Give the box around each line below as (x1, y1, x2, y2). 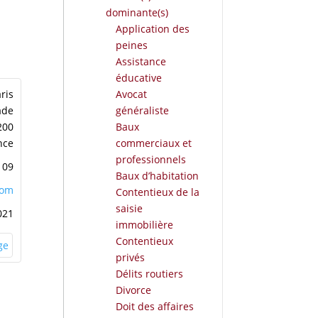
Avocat (115, 87, 147, 101)
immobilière (115, 217, 173, 231)
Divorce (115, 283, 151, 297)
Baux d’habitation (115, 168, 199, 182)
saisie (115, 201, 143, 215)
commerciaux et (115, 136, 192, 150)
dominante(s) (105, 5, 168, 19)
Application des (115, 21, 190, 35)
